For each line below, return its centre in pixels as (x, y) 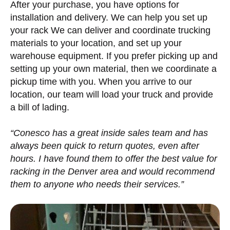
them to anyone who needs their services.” (97, 184)
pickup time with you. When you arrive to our (101, 82)
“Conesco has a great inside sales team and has (109, 133)
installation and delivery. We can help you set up (109, 17)
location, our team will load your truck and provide (112, 94)
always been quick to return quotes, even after (105, 146)
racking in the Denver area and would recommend (112, 171)
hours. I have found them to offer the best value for (114, 159)
